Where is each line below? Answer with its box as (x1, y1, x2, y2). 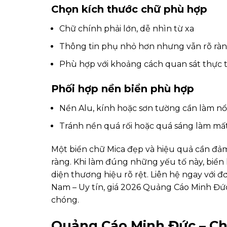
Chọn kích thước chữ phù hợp (51, 3, 207, 16)
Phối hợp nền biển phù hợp (51, 83, 194, 95)
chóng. (51, 195, 79, 205)
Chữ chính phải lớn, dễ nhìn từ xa (59, 24, 194, 34)
